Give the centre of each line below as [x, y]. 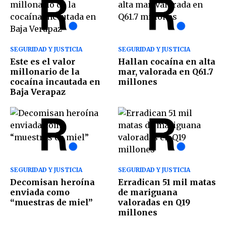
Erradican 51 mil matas [167, 182]
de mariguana [148, 192]
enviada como [40, 192]
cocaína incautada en [55, 82]
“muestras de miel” [51, 202]
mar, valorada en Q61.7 [166, 72]
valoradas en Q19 [154, 202]
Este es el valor [43, 62]
